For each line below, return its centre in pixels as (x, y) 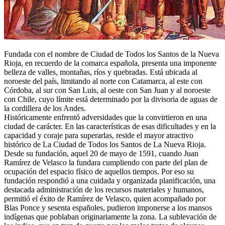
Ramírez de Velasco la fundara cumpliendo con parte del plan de (106, 162)
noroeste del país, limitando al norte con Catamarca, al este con (103, 81)
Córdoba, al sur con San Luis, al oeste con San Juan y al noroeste (107, 90)
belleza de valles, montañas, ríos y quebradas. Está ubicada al (101, 72)
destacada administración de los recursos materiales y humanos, (104, 189)
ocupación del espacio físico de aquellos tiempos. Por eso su (99, 171)
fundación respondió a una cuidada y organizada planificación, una (110, 180)
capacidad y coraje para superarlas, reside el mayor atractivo (99, 135)
